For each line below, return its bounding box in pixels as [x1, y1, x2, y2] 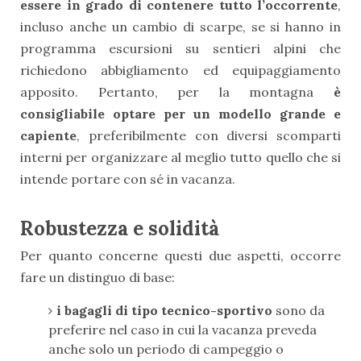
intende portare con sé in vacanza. [20, 171, 235, 188]
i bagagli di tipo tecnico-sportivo [56, 302, 272, 319]
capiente [20, 127, 77, 144]
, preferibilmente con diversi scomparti [77, 127, 341, 144]
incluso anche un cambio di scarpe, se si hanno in [20, 19, 341, 35]
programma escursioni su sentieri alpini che [20, 40, 341, 57]
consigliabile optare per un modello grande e [20, 106, 341, 122]
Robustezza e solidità [20, 216, 219, 242]
